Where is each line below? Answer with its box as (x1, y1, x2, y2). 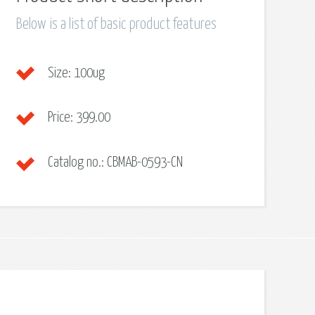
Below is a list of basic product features (15, 17, 217, 33)
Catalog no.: (47, 155, 104, 169)
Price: (47, 110, 73, 125)
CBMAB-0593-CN (103, 155, 183, 169)
